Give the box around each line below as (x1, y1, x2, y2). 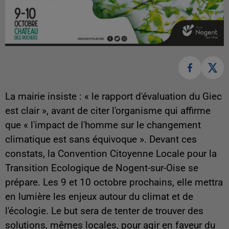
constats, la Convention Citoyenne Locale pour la (5, 148, 217, 159)
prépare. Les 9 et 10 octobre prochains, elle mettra (5, 176, 223, 188)
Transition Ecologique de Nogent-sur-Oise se (5, 162, 198, 174)
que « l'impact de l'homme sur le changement (5, 119, 201, 131)
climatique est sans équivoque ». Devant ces (5, 133, 197, 145)
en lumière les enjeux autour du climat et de (5, 191, 193, 202)
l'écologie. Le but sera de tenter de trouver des (5, 205, 203, 217)
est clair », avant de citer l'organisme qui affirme (5, 105, 211, 117)
